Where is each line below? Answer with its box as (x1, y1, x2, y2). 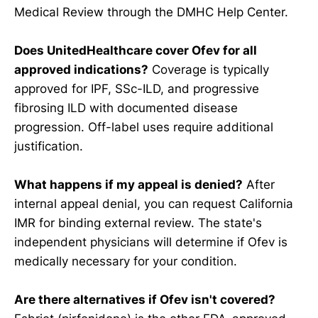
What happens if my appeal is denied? (14, 177, 243, 192)
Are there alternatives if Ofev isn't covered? (14, 292, 275, 307)
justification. (14, 138, 83, 153)
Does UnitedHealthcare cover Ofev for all (14, 43, 257, 57)
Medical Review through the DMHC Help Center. (14, 4, 288, 19)
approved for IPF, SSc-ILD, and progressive (14, 81, 259, 96)
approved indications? (14, 62, 148, 77)
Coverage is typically (148, 62, 269, 77)
